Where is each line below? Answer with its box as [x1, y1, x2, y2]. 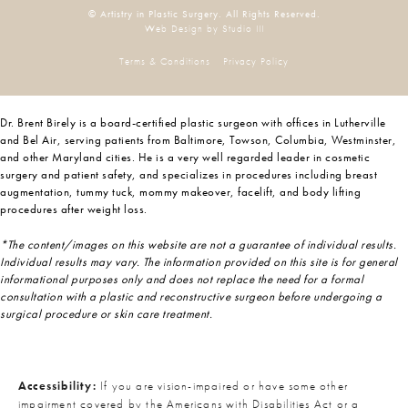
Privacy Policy [223, 54, 289, 67]
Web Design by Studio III [144, 21, 264, 35]
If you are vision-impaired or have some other [96, 377, 349, 393]
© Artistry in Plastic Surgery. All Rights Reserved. [87, 6, 321, 20]
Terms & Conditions [119, 54, 210, 67]
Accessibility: [18, 377, 97, 393]
